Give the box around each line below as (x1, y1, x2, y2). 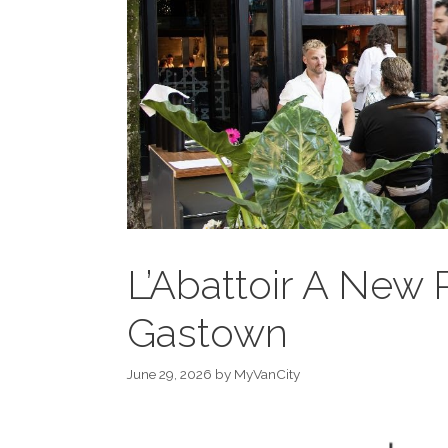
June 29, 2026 (127, 366, 212, 383)
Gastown (127, 309, 288, 357)
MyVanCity (234, 366, 300, 383)
